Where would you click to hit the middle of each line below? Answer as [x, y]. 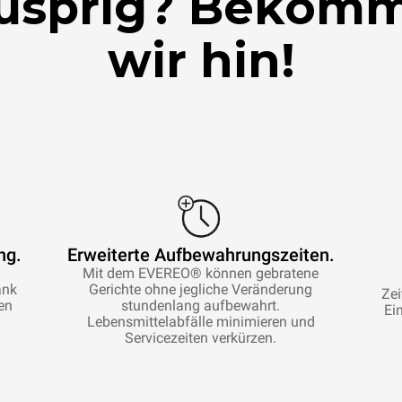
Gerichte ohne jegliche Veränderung [201, 289]
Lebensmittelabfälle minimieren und [201, 322]
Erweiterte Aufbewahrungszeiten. [201, 255]
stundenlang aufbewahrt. [201, 306]
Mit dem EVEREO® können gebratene [201, 273]
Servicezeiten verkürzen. [201, 338]
